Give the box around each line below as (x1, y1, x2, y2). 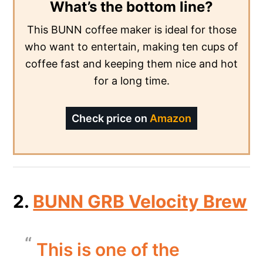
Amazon (150, 112, 191, 124)
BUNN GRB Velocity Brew (33, 190, 248, 212)
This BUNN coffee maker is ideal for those (26, 23, 237, 36)
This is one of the (36, 238, 180, 260)
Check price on (72, 112, 150, 124)
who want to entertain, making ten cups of (25, 40, 238, 53)
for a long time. (93, 74, 170, 87)
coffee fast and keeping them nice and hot (25, 57, 238, 70)
